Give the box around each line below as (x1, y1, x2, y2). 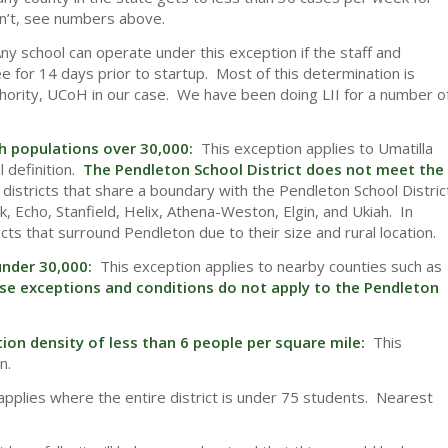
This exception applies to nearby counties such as (100, 256, 442, 277)
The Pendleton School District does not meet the (83, 159, 444, 180)
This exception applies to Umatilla (201, 138, 433, 159)
